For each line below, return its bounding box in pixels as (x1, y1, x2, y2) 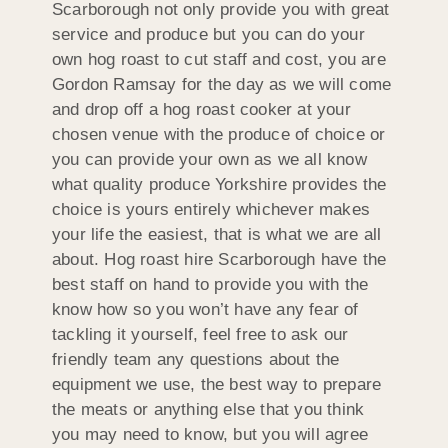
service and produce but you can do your (52, 25, 365, 45)
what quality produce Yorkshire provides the (52, 175, 387, 195)
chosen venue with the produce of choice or (52, 125, 386, 145)
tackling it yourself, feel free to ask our (52, 325, 349, 345)
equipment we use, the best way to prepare (52, 375, 382, 395)
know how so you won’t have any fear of (52, 300, 359, 320)
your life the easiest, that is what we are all (52, 225, 382, 245)
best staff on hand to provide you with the (52, 275, 369, 295)
